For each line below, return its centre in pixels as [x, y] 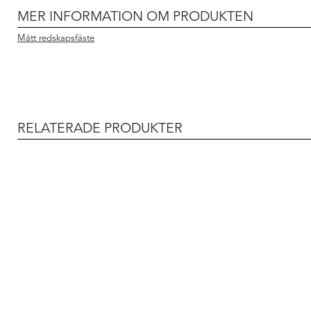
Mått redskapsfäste [56, 39]
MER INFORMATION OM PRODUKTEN [135, 17]
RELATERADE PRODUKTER [100, 129]
